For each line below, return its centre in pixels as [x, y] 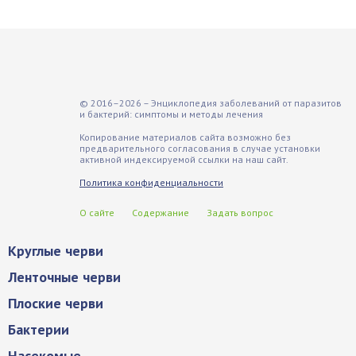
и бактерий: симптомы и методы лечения [171, 114]
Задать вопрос [240, 212]
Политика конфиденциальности [151, 182]
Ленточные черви [64, 277]
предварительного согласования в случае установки [200, 148]
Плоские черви [56, 303]
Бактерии [39, 329]
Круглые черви [56, 250]
